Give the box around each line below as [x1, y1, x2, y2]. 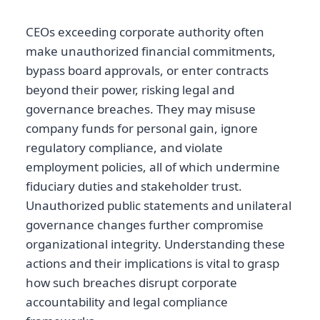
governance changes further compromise [26, 216, 264, 234]
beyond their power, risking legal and [26, 81, 234, 99]
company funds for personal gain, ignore [26, 120, 258, 137]
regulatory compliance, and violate [26, 139, 223, 156]
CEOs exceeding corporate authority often [26, 24, 264, 41]
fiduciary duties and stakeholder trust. [26, 178, 242, 195]
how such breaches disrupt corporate [26, 274, 237, 291]
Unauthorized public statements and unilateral [26, 197, 291, 214]
